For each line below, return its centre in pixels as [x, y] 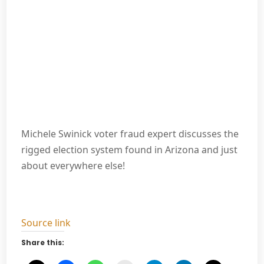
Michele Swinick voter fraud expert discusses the [130, 134]
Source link [46, 223]
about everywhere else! [73, 166]
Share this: [43, 243]
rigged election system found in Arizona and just [130, 150]
